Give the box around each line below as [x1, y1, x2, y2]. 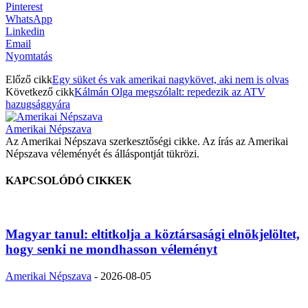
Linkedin [5, 25, 45, 37]
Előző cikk [5, 73, 52, 85]
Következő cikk [5, 85, 74, 98]
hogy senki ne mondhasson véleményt [5, 242, 217, 257]
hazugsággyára [5, 98, 70, 110]
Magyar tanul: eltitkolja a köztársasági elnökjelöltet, [5, 227, 300, 242]
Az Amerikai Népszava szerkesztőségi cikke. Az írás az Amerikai [5, 135, 288, 147]
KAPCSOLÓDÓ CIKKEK [5, 175, 131, 187]
